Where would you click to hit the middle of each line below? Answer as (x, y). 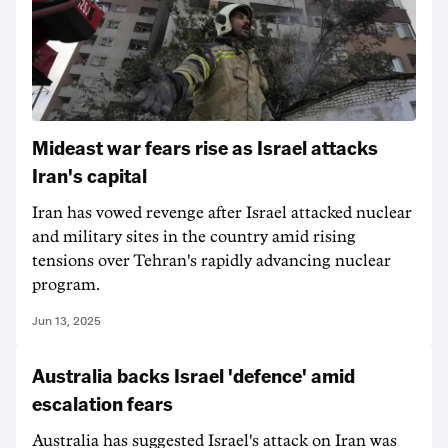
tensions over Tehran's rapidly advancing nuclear (211, 260)
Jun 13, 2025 (66, 320)
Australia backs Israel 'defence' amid (193, 374)
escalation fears (102, 402)
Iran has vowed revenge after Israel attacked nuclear (222, 212)
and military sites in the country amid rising (194, 236)
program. (66, 284)
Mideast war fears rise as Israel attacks (205, 146)
